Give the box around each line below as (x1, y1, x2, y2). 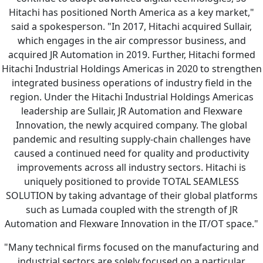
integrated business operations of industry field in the (11, 76, 252, 90)
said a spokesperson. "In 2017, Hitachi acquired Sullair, (11, 20, 252, 33)
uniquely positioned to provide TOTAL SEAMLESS (24, 175, 239, 188)
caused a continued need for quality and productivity (14, 147, 249, 160)
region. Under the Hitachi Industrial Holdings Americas (9, 90, 254, 104)
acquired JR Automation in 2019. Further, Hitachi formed (8, 48, 255, 62)
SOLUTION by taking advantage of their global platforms (5, 189, 258, 203)
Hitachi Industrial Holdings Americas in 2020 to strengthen (1, 62, 262, 76)
